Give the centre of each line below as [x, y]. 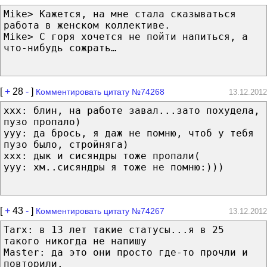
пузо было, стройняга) [66, 144]
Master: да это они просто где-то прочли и [126, 252]
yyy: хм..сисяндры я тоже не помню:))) [114, 167]
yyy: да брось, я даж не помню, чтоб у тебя [129, 133]
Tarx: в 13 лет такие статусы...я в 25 [114, 229]
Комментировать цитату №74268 [100, 91]
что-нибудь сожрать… [60, 48]
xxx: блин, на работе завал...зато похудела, [132, 110]
